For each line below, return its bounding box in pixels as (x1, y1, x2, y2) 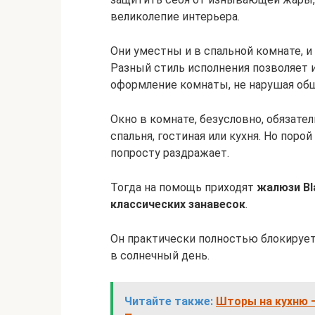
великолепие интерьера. (110, 10, 240, 23)
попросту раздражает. (110, 146, 229, 160)
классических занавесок (110, 198, 245, 211)
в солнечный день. (110, 249, 210, 262)
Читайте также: (124, 295, 213, 308)
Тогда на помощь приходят (110, 181, 257, 194)
